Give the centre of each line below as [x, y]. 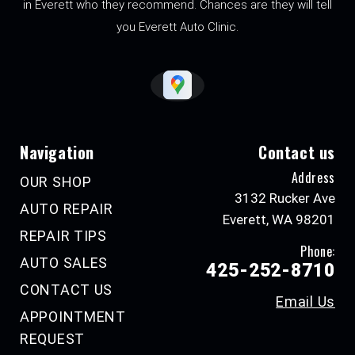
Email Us [305, 302]
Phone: [318, 252]
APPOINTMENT [73, 317]
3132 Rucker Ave [285, 198]
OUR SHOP [56, 182]
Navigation [57, 153]
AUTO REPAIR [67, 209]
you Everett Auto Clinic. [177, 27]
